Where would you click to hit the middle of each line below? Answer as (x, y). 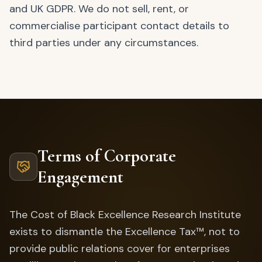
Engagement (80, 177)
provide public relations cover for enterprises (120, 249)
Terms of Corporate (107, 156)
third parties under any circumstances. (104, 43)
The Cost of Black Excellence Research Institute (125, 215)
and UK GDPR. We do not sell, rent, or (99, 9)
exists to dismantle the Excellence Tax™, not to (125, 232)
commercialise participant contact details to (119, 26)
